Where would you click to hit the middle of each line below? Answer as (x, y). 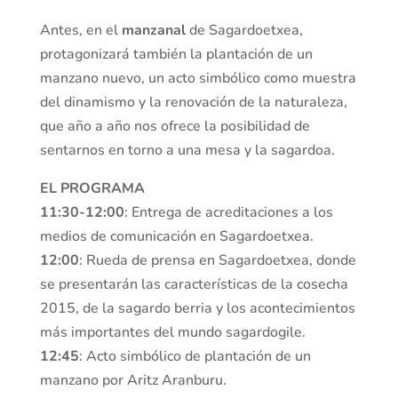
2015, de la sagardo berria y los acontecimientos (197, 309)
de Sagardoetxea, (246, 31)
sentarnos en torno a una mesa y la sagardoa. (187, 151)
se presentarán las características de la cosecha (194, 285)
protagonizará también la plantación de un (176, 55)
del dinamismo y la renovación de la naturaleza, (193, 103)
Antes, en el (80, 31)
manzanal (155, 31)
